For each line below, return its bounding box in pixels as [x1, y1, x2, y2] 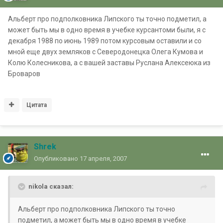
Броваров [8, 70, 40, 78]
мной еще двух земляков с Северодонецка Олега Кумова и [8, 48, 203, 56]
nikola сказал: [28, 183, 74, 191]
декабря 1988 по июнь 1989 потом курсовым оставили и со [8, 37, 202, 45]
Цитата [26, 102, 47, 109]
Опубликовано [34, 155, 80, 163]
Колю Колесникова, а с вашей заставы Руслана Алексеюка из [8, 59, 211, 67]
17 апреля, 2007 [80, 155, 127, 163]
